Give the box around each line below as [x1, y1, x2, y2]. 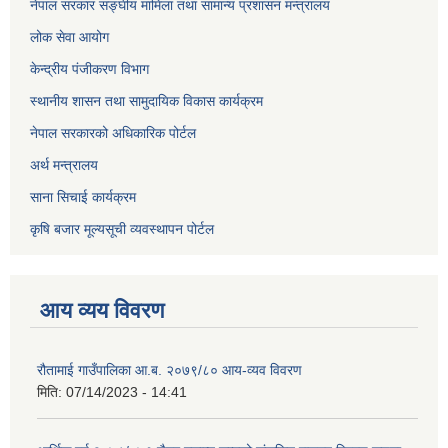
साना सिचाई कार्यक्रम [30, 189, 136, 206]
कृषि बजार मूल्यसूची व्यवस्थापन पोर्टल [30, 221, 214, 238]
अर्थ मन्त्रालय [30, 157, 98, 174]
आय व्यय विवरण [40, 298, 164, 324]
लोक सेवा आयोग [30, 29, 109, 46]
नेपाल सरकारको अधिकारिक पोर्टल [30, 125, 196, 142]
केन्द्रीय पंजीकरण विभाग [30, 61, 149, 78]
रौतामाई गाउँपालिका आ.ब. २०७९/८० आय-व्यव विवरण [37, 362, 302, 379]
